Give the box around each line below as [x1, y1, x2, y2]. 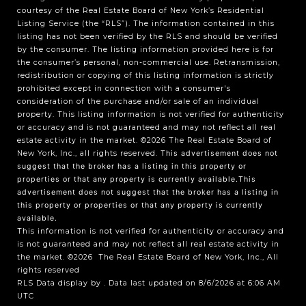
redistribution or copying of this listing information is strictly [17, 70, 274, 80]
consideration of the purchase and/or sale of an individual [17, 96, 260, 106]
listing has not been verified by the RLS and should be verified [17, 31, 278, 41]
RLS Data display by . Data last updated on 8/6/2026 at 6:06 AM [17, 278, 281, 288]
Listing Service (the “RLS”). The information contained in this [17, 18, 275, 28]
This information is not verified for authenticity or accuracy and [17, 226, 284, 236]
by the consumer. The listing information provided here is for [17, 44, 274, 54]
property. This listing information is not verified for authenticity [17, 109, 284, 119]
